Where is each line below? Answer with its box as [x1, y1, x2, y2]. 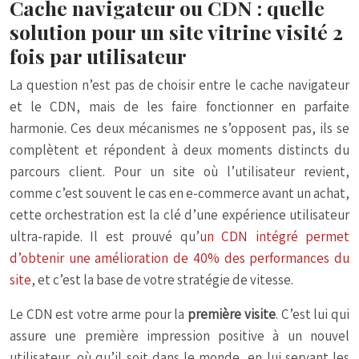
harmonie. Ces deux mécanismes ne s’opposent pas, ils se [10, 119, 349, 138]
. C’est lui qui [275, 305, 350, 324]
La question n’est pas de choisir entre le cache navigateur [10, 76, 349, 95]
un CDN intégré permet [199, 228, 350, 246]
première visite [188, 305, 276, 324]
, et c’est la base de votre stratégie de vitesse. [31, 271, 293, 289]
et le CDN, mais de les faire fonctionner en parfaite [10, 98, 349, 116]
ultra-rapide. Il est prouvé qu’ [10, 228, 200, 246]
